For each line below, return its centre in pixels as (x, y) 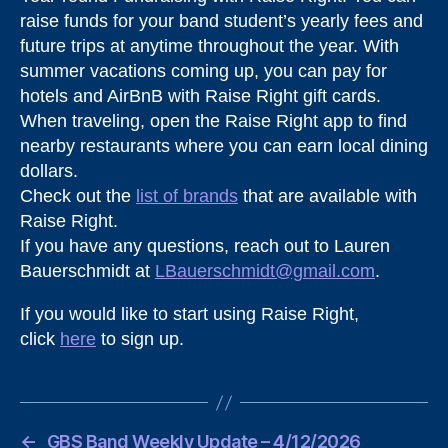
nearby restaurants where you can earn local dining (224, 146)
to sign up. (140, 339)
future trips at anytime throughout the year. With (209, 46)
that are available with (327, 196)
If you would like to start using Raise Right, (189, 314)
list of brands (187, 196)
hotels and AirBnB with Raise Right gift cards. (200, 96)
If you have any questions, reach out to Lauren (205, 246)
